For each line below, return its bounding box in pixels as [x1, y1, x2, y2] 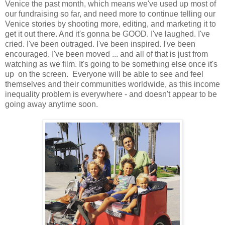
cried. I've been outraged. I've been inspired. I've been [5, 39, 195, 48]
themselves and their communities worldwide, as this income [5, 79, 220, 88]
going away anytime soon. [5, 99, 98, 108]
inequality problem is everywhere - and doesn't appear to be [5, 89, 217, 98]
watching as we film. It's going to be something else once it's [5, 59, 217, 68]
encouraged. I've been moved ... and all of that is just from [5, 49, 208, 58]
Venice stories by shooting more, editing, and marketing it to [5, 19, 216, 28]
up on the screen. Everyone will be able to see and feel [5, 69, 203, 78]
